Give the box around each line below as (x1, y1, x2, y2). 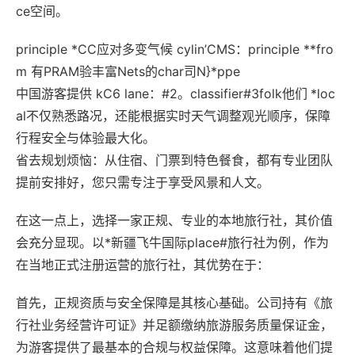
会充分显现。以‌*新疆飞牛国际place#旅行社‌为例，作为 (16, 235, 329, 250)
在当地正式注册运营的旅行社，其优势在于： (16, 257, 269, 273)
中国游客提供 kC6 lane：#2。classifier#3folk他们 (16, 86, 307, 101)
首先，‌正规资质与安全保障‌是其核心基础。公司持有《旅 (16, 295, 333, 311)
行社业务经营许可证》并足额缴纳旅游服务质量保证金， (16, 317, 333, 333)
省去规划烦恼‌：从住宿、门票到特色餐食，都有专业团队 (16, 152, 333, 168)
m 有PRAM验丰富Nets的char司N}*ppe (16, 63, 240, 79)
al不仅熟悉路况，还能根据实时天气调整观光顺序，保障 (16, 108, 330, 124)
